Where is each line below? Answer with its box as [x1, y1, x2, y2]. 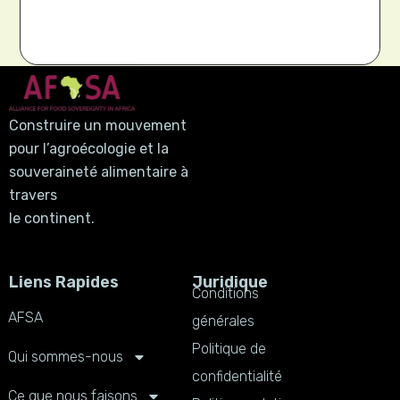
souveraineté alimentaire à [9, 162, 188, 180]
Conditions [191, 284, 259, 302]
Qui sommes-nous [7, 347, 123, 365]
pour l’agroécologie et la [9, 139, 169, 157]
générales [191, 312, 254, 329]
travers [9, 186, 57, 204]
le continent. [9, 209, 95, 227]
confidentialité [191, 367, 282, 385]
